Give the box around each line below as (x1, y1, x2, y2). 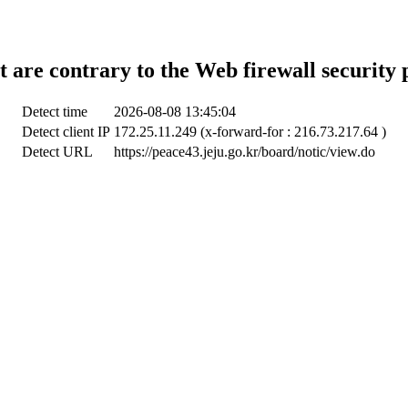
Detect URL (22, 143, 93, 159)
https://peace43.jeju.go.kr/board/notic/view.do (114, 143, 375, 159)
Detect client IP (22, 123, 110, 139)
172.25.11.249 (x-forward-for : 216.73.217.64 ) (114, 123, 386, 139)
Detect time (22, 103, 87, 119)
